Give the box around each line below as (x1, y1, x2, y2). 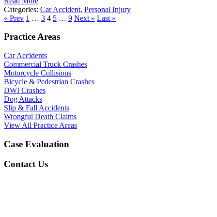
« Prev (4, 14, 24, 22)
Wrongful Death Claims (4, 112, 77, 121)
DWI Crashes (4, 86, 46, 95)
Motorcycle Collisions (4, 69, 71, 77)
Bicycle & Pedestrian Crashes (4, 77, 94, 86)
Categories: (4, 5, 40, 14)
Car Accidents (4, 51, 47, 60)
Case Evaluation (4, 139, 69, 149)
